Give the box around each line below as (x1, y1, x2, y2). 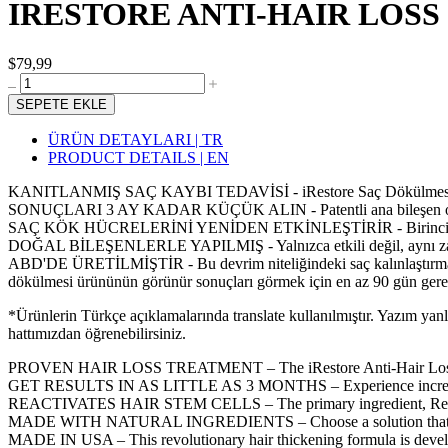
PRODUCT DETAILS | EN (48, 148, 229, 166)
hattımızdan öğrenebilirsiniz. (8, 324, 186, 342)
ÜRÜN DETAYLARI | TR (48, 130, 223, 148)
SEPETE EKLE (16, 96, 107, 112)
